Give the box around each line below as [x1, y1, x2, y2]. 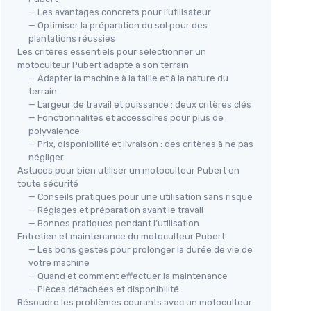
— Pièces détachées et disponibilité [28, 283, 179, 294]
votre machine [28, 257, 90, 268]
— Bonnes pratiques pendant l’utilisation [28, 217, 199, 228]
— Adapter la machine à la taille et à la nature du [28, 72, 228, 83]
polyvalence [28, 125, 80, 136]
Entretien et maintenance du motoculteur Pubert [17, 230, 225, 242]
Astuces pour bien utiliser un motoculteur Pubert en [17, 165, 239, 176]
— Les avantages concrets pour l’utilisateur [28, 6, 211, 17]
